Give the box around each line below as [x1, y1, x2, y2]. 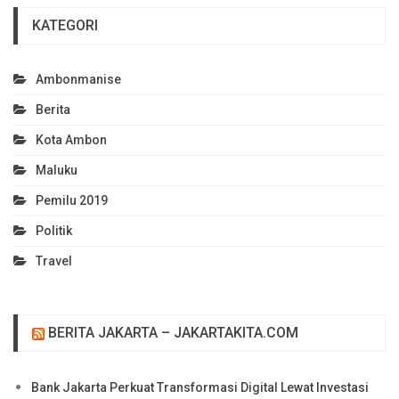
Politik [36, 223, 72, 238]
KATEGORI [32, 16, 98, 34]
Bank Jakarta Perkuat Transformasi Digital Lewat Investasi [31, 379, 369, 395]
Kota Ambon [36, 132, 107, 147]
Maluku [36, 162, 77, 177]
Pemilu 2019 [36, 192, 108, 208]
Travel [36, 253, 72, 268]
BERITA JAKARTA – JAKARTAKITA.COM [48, 323, 298, 341]
